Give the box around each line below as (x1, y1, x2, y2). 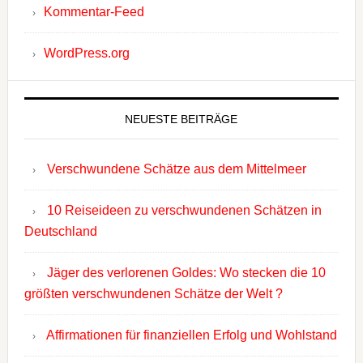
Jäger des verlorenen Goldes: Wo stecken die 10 (46, 266, 326, 280)
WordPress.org (43, 46, 130, 61)
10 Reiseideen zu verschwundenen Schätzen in (46, 203, 322, 218)
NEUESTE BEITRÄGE (125, 113, 238, 126)
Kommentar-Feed (43, 5, 144, 19)
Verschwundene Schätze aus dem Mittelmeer (46, 162, 306, 177)
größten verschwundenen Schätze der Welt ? (23, 287, 283, 301)
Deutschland (23, 224, 97, 239)
